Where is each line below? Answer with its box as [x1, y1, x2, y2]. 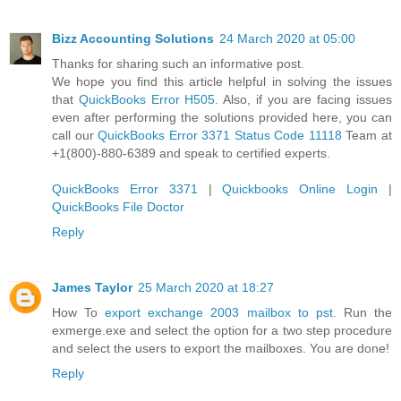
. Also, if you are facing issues [215, 92, 393, 107]
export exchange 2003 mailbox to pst [105, 304, 333, 320]
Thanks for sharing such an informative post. [52, 56, 304, 71]
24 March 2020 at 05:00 [219, 31, 355, 46]
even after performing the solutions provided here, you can [52, 110, 392, 124]
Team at [341, 128, 393, 142]
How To [52, 304, 106, 320]
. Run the [332, 304, 393, 320]
